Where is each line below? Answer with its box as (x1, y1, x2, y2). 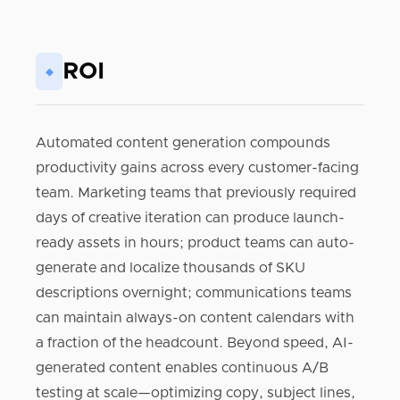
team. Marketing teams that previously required (36, 186, 356, 200)
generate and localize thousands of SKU (36, 261, 305, 275)
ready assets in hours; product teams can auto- (36, 236, 354, 250)
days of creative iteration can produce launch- (36, 211, 345, 225)
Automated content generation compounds (36, 136, 330, 150)
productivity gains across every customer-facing (36, 161, 359, 175)
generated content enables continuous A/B (36, 361, 329, 375)
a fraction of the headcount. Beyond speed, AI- (36, 336, 354, 350)
